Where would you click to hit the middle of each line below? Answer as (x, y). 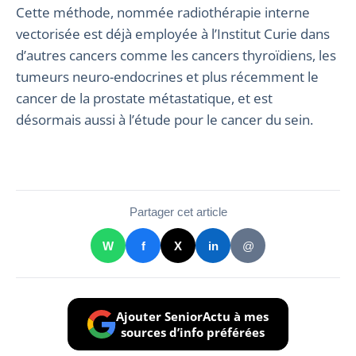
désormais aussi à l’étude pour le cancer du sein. (164, 120)
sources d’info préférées (192, 332)
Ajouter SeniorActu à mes (192, 316)
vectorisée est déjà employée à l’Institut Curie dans (173, 34)
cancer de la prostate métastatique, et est (144, 98)
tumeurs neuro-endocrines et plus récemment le (167, 77)
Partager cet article (178, 212)
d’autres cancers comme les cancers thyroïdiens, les (176, 55)
